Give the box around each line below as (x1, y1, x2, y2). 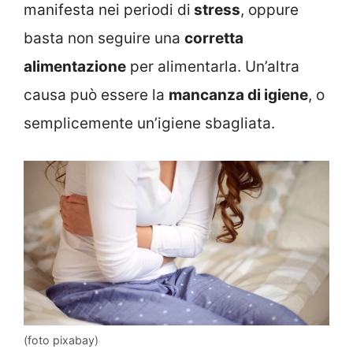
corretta (184, 29, 243, 48)
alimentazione (24, 58, 126, 76)
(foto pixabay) (24, 333, 98, 347)
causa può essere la (24, 86, 169, 105)
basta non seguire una (24, 29, 184, 48)
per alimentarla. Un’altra (126, 58, 299, 76)
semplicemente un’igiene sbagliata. (24, 114, 275, 133)
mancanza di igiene (169, 86, 308, 105)
